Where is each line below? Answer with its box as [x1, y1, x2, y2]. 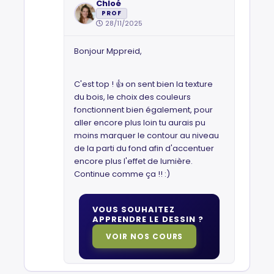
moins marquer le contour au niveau [74, 130, 219, 141]
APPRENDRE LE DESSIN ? [92, 213, 204, 225]
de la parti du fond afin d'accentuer [74, 143, 214, 154]
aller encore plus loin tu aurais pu [74, 117, 206, 128]
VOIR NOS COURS [106, 231, 183, 242]
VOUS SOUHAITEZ [92, 204, 175, 215]
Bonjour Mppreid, [74, 45, 144, 57]
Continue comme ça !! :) [74, 168, 170, 180]
